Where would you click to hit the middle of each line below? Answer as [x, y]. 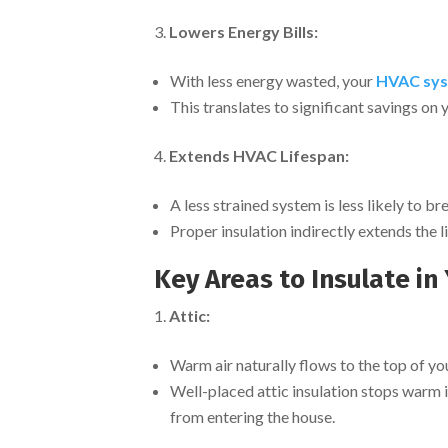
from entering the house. [253, 416]
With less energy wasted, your [273, 80]
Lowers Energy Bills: [244, 31]
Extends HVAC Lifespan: [259, 155]
